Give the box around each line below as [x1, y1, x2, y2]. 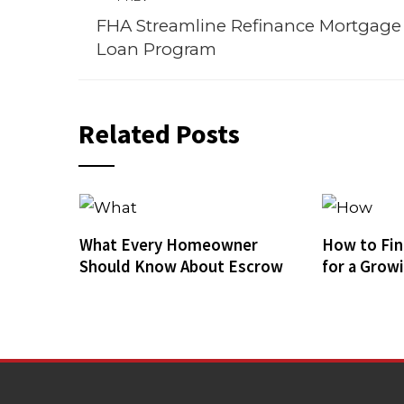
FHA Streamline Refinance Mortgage [96, 15, 401, 36]
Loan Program [96, 39, 216, 60]
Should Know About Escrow [78, 255, 283, 277]
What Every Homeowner [78, 234, 258, 255]
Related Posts [78, 116, 240, 151]
